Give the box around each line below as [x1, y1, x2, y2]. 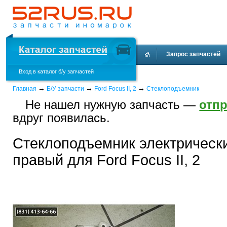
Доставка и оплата [145, 71, 199, 78]
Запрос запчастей [166, 51, 220, 58]
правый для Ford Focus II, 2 [13, 152, 200, 169]
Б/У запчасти [47, 85, 84, 92]
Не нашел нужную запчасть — [25, 98, 200, 111]
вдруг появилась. [13, 111, 110, 125]
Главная [13, 85, 36, 92]
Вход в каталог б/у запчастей [19, 68, 94, 74]
